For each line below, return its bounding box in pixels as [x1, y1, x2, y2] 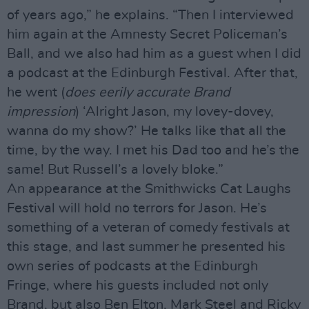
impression [7, 105, 75, 119]
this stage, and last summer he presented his [7, 240, 286, 254]
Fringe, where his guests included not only [7, 279, 268, 292]
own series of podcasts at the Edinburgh [7, 259, 258, 273]
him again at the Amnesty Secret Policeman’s [7, 28, 288, 41]
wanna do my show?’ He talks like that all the [7, 124, 286, 138]
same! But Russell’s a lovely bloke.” [7, 163, 223, 177]
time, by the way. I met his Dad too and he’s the [7, 143, 299, 157]
